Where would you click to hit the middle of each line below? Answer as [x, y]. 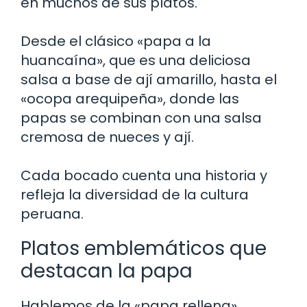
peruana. [52, 213]
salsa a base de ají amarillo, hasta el [149, 79]
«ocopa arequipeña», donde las [130, 98]
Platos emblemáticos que [144, 248]
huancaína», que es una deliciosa [136, 60]
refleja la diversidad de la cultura [135, 194]
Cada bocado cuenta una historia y [144, 175]
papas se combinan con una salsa [141, 118]
